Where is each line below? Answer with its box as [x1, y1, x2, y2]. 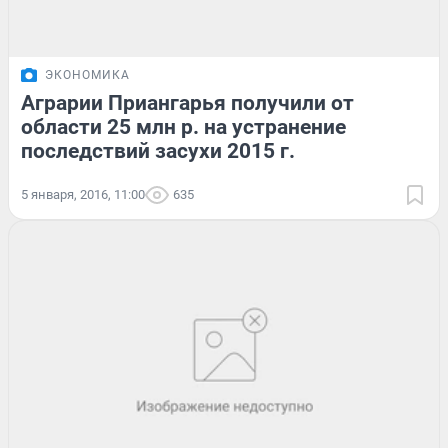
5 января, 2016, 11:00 [21, 187, 145, 203]
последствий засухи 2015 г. [21, 139, 295, 164]
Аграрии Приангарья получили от [21, 91, 354, 116]
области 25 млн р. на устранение [21, 115, 346, 140]
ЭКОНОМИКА [45, 68, 130, 83]
